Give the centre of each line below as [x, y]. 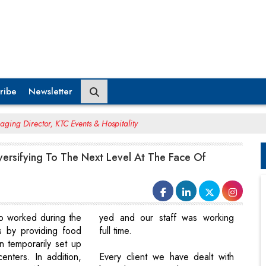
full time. [116, 231]
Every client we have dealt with [167, 257]
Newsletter [50, 91]
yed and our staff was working [167, 218]
